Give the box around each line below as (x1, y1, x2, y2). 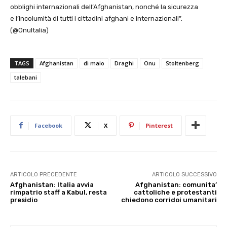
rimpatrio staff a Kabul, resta (10, 188, 107, 196)
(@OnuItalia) (10, 26, 49, 34)
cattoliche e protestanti (133, 188, 217, 196)
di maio (84, 59, 104, 67)
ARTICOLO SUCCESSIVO (152, 171, 217, 178)
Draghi (115, 59, 134, 67)
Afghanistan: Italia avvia (10, 180, 94, 188)
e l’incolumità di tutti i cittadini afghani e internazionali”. (10, 14, 182, 22)
